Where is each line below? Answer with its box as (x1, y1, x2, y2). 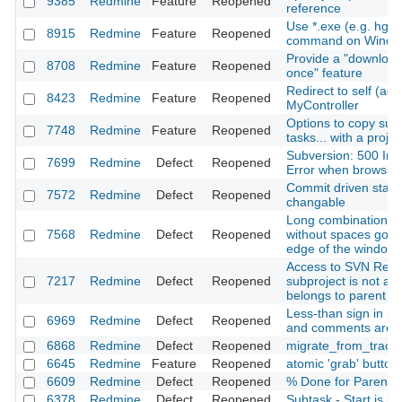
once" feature (286, 66, 363, 81)
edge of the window (286, 241, 397, 257)
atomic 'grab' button (286, 356, 398, 371)
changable (286, 195, 345, 210)
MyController (286, 98, 359, 113)
